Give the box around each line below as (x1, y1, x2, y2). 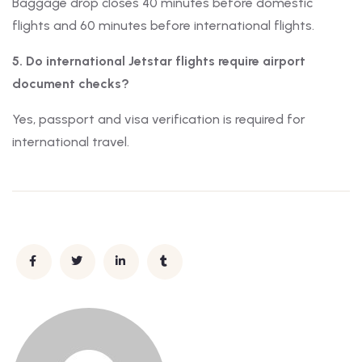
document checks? (12, 76, 129, 92)
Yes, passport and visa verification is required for (12, 112, 305, 128)
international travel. (12, 134, 129, 150)
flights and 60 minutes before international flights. (12, 18, 314, 34)
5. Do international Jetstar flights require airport (12, 53, 305, 69)
